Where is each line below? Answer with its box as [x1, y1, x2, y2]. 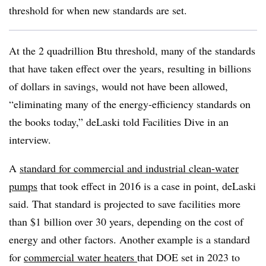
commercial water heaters [24, 250, 137, 264]
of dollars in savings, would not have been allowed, [9, 79, 228, 93]
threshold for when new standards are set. [9, 3, 191, 17]
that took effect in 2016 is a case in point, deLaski [37, 179, 256, 193]
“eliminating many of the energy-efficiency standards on [9, 97, 251, 111]
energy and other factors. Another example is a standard [9, 232, 250, 246]
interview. [9, 132, 55, 147]
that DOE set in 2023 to [137, 250, 240, 264]
